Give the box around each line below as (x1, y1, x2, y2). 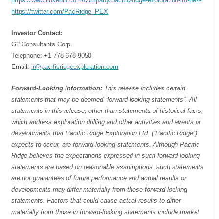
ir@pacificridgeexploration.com (31, 63, 119, 70)
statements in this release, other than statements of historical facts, (11, 107, 204, 114)
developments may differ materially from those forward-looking (11, 185, 188, 193)
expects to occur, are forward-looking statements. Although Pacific (11, 140, 200, 148)
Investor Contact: (11, 29, 63, 37)
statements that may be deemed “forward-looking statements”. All (11, 95, 197, 103)
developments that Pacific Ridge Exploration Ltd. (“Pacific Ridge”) (11, 129, 197, 137)
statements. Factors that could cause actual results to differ (11, 197, 181, 204)
